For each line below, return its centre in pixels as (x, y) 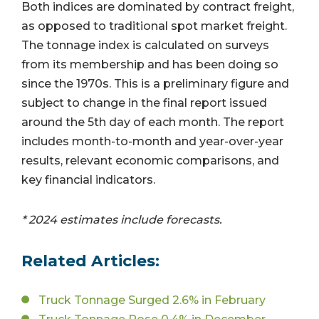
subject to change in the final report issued (144, 103)
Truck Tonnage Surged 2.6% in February (152, 300)
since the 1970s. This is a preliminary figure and (155, 84)
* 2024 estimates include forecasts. (122, 219)
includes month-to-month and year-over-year (152, 142)
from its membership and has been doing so (150, 65)
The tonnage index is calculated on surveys (145, 46)
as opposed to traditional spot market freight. (154, 26)
